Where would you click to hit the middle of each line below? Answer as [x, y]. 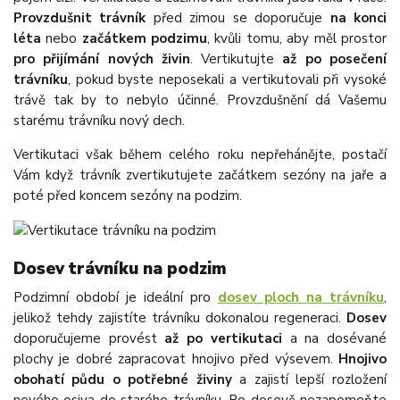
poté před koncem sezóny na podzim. [128, 196]
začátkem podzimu [145, 39]
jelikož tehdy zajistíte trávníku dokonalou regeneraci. [180, 318]
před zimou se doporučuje [238, 18]
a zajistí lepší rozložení [309, 380]
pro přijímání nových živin [102, 59]
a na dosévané [334, 339]
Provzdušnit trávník [80, 18]
